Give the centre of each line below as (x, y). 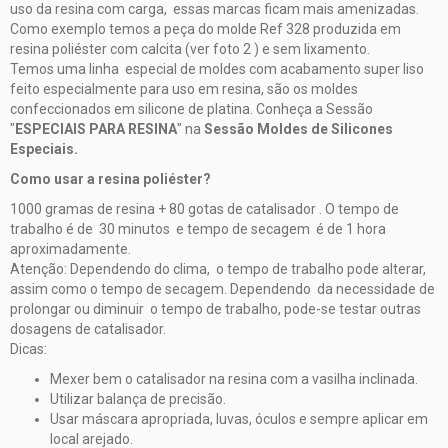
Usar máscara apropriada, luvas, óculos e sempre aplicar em (239, 418)
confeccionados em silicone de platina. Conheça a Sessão (191, 108)
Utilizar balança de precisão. (138, 398)
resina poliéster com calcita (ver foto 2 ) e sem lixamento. (190, 48)
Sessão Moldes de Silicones (298, 128)
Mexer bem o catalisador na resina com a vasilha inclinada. (234, 378)
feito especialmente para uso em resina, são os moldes (184, 88)
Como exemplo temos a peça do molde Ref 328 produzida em (205, 28)
